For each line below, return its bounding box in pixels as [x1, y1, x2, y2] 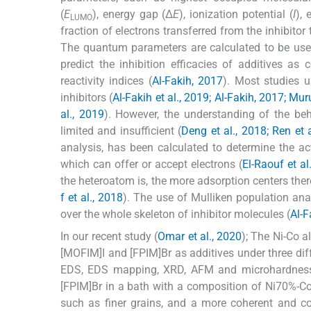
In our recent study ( [60, 230, 158, 244]
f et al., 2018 [60, 191, 124, 205]
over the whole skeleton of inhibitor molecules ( [60, 208, 290, 221]
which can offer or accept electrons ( [60, 158, 242, 171]
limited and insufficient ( [60, 124, 182, 138]
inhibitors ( [60, 91, 113, 105]
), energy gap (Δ [92, 8, 174, 22]
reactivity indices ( [60, 74, 152, 88]
